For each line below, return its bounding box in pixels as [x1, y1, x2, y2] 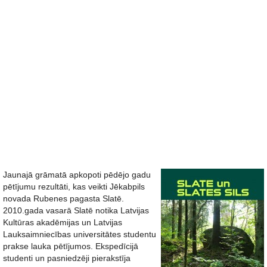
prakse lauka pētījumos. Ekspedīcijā [3, 241, 138, 251]
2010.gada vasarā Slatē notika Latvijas [3, 206, 149, 215]
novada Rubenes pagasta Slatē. [3, 194, 124, 203]
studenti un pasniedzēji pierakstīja [3, 253, 131, 263]
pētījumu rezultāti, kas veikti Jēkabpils [3, 182, 145, 191]
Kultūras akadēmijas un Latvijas [3, 218, 122, 227]
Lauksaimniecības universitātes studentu [3, 229, 156, 239]
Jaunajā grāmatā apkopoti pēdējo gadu [3, 170, 151, 179]
